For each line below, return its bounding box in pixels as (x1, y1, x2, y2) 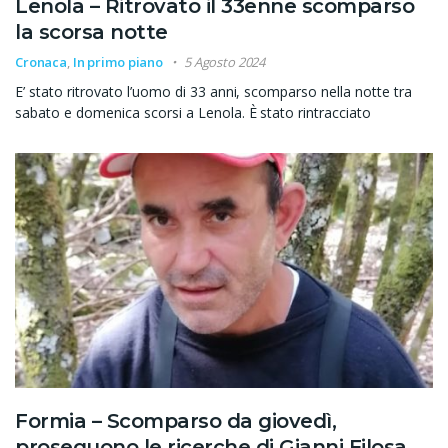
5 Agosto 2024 (183, 52, 266, 71)
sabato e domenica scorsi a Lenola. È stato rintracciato (15, 102, 372, 122)
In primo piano (72, 52, 164, 71)
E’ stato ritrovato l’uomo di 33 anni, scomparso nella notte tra (15, 81, 413, 101)
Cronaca (15, 52, 68, 71)
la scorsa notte (15, 19, 168, 44)
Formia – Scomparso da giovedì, (15, 408, 336, 433)
